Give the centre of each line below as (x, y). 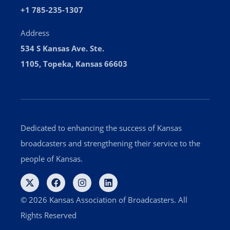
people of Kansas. (52, 159)
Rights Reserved (49, 215)
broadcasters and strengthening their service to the (110, 143)
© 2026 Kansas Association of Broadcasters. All (104, 200)
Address (35, 33)
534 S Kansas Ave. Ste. (62, 48)
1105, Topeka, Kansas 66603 (74, 63)
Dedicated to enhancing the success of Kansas (101, 128)
